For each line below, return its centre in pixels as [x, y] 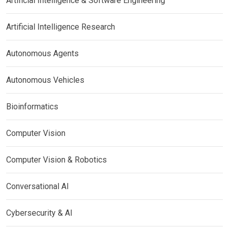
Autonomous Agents [42, 53]
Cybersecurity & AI [39, 213]
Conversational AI [38, 186]
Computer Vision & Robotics [56, 160]
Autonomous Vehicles [45, 80]
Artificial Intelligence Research [61, 27]
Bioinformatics [32, 107]
